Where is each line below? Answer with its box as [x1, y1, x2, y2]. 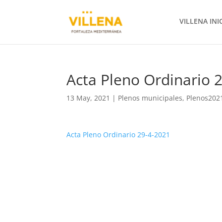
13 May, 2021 [66, 93, 111, 103]
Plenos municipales [118, 93, 183, 103]
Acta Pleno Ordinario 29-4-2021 [66, 130, 170, 139]
